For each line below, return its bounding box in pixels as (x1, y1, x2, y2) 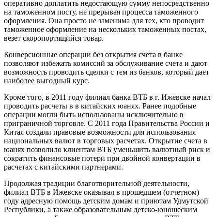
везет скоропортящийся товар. (4, 34, 104, 43)
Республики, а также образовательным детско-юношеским (4, 205, 197, 214)
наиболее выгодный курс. (4, 77, 90, 85)
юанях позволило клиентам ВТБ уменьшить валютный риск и (4, 145, 210, 154)
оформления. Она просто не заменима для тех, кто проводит (4, 16, 204, 25)
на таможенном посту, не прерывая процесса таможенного (4, 8, 198, 16)
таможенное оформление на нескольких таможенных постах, (4, 25, 206, 34)
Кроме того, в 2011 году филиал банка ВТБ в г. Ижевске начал (4, 93, 211, 102)
